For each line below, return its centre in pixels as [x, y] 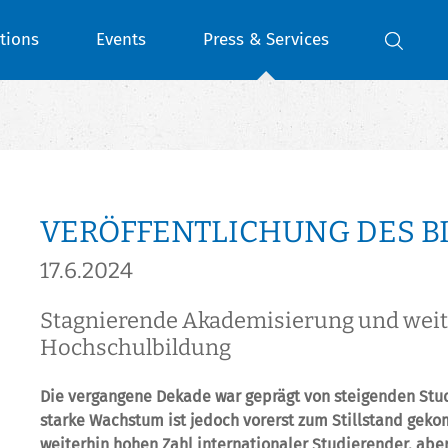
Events [121, 39]
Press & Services [265, 39]
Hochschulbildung [135, 347]
